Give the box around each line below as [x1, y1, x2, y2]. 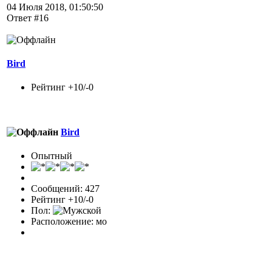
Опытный [31, 151, 72, 161]
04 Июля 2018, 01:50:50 [7, 1, 103, 12]
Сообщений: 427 [31, 183, 100, 194]
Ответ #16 [7, 12, 49, 23]
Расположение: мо [31, 216, 107, 226]
